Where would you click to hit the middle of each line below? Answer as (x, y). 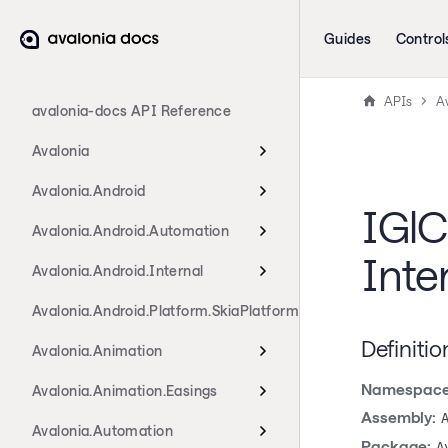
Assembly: (398, 417)
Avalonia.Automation (102, 430)
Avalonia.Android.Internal (118, 270)
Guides (348, 38)
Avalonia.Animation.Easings (125, 390)
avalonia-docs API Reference (132, 110)
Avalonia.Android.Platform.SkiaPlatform (165, 310)
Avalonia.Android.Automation (131, 230)
